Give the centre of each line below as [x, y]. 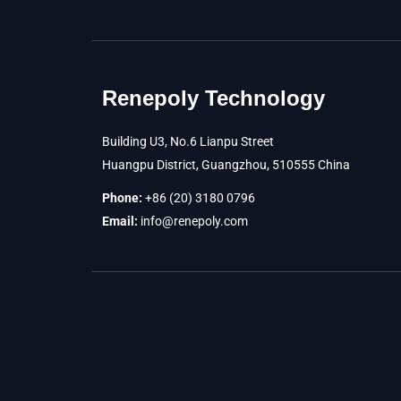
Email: [120, 221]
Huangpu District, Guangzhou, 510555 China [226, 165]
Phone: [122, 198]
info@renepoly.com [194, 221]
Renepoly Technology [213, 98]
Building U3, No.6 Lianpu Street [188, 141]
